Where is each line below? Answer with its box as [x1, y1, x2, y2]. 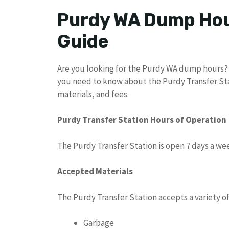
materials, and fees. [57, 88, 129, 100]
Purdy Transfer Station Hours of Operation [57, 114, 226, 126]
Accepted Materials [57, 166, 133, 177]
